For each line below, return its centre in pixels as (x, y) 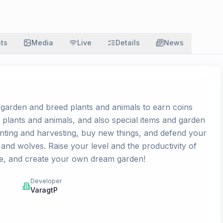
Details (128, 43)
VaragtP (44, 190)
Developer (46, 181)
